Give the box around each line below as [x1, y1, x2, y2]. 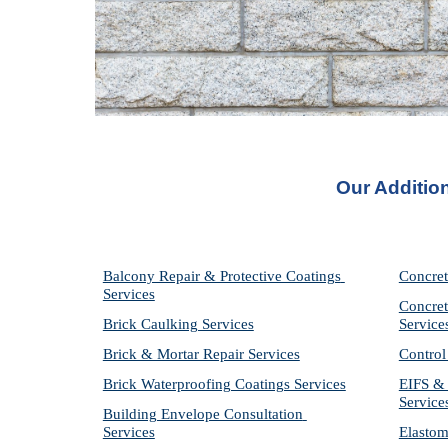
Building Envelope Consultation [102, 406, 303, 422]
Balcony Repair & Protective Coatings [102, 268, 341, 284]
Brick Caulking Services [102, 316, 254, 332]
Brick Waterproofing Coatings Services [102, 376, 346, 392]
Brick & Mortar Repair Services [102, 346, 300, 362]
